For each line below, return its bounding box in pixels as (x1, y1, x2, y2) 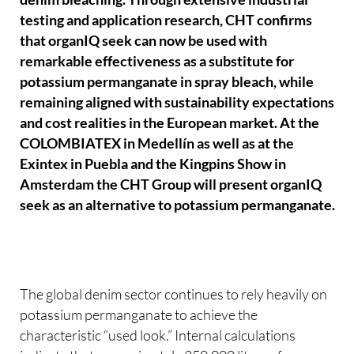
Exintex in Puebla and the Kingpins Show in (20, 156, 287, 173)
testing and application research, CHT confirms (20, 12, 313, 29)
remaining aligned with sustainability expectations (20, 94, 335, 111)
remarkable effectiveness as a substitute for (20, 53, 295, 70)
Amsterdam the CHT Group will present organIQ (20, 176, 322, 194)
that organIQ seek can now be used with (20, 32, 268, 50)
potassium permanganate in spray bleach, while (20, 73, 314, 91)
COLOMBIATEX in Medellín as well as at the (20, 135, 295, 153)
